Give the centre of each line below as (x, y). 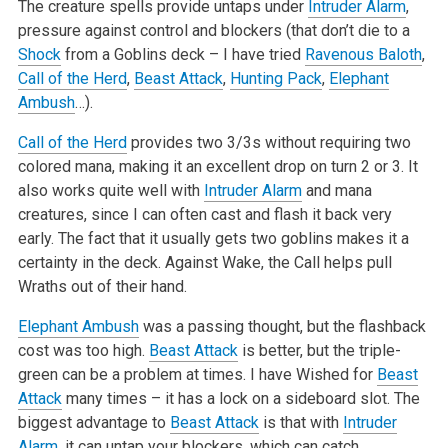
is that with (300, 422)
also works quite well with (110, 190)
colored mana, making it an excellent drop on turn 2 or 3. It (217, 166)
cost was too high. (83, 350)
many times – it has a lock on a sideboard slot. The (240, 398)
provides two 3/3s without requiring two (268, 142)
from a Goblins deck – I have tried (182, 54)
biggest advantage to (93, 422)
